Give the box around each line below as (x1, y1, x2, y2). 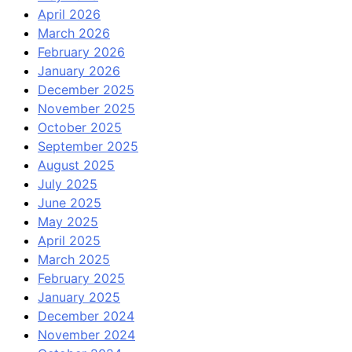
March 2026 (38, 24, 110, 41)
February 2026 (38, 43, 125, 60)
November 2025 (38, 100, 135, 116)
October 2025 (38, 119, 122, 135)
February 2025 (38, 269, 125, 286)
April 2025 (38, 232, 101, 248)
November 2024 (38, 326, 135, 343)
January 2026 (38, 62, 120, 79)
